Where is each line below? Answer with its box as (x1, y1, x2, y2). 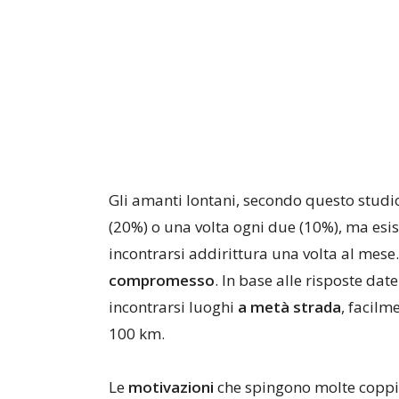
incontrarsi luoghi (109, 297, 238, 317)
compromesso (109, 270, 215, 290)
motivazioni (128, 377, 214, 397)
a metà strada (238, 297, 341, 317)
